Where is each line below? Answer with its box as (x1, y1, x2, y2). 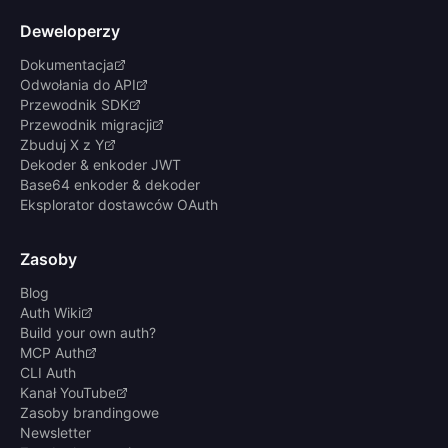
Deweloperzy (20, 21, 120, 42)
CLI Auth (20, 364, 76, 382)
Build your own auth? (20, 324, 156, 342)
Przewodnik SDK (20, 96, 129, 114)
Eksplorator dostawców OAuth (20, 196, 218, 214)
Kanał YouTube (20, 384, 116, 402)
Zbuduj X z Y (20, 136, 104, 154)
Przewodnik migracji (20, 116, 152, 134)
